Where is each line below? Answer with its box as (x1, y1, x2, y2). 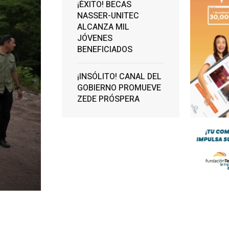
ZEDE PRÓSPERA (77, 93, 140, 105)
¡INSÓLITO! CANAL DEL (77, 71, 162, 83)
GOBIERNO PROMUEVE (77, 82, 161, 94)
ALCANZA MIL (77, 21, 129, 33)
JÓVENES (77, 32, 112, 44)
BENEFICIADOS (77, 43, 132, 56)
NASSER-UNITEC (77, 10, 139, 22)
